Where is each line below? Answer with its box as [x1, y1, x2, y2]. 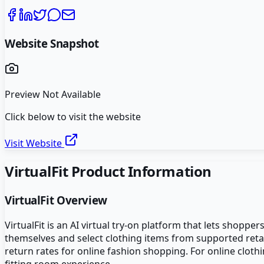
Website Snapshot [5, 35, 100, 51]
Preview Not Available [5, 88, 101, 101]
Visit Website [5, 137, 64, 150]
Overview [54, 193, 107, 208]
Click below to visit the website [5, 110, 141, 124]
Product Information [68, 161, 212, 181]
